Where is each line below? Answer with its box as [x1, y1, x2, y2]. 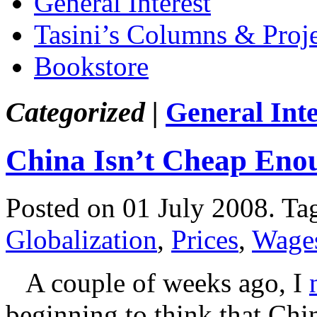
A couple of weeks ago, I [6, 267, 309, 298]
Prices [171, 224, 238, 255]
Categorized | [6, 96, 158, 128]
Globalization [6, 224, 157, 255]
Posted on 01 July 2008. [6, 192, 282, 223]
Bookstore [34, 51, 149, 81]
